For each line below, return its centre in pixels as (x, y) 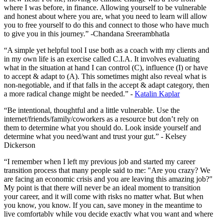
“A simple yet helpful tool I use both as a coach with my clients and (107, 50)
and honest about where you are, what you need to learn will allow (106, 16)
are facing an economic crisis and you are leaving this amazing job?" (108, 179)
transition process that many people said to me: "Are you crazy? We (107, 170)
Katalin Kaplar (157, 94)
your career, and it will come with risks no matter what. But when (104, 197)
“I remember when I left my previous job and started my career (100, 162)
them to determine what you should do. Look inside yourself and (102, 128)
